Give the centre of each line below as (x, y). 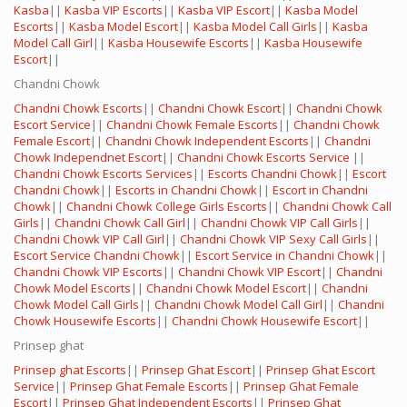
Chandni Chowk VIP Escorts (88, 272)
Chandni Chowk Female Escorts (192, 125)
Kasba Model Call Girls (255, 27)
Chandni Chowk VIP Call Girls (279, 223)
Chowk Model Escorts (72, 288)
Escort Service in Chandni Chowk (285, 256)
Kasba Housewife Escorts (179, 43)
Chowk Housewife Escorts (85, 321)
